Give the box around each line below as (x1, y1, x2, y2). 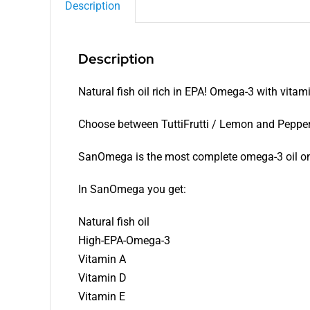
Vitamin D (77, 271, 127, 285)
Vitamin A (77, 253, 126, 266)
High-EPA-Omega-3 (77, 234, 170, 248)
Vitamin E (77, 290, 125, 304)
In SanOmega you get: (77, 183, 186, 197)
